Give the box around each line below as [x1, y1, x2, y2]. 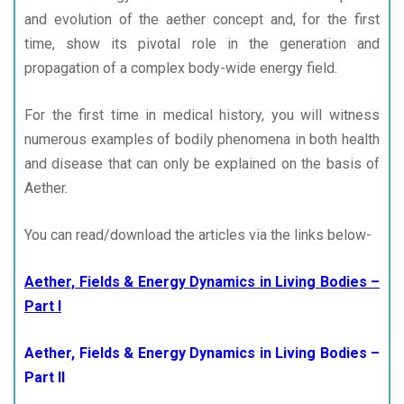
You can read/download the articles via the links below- [24, 226, 372, 243]
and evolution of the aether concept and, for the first [24, 11, 380, 28]
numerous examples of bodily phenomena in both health [24, 131, 380, 148]
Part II [24, 369, 65, 386]
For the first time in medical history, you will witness [24, 106, 380, 124]
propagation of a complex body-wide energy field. [24, 60, 337, 77]
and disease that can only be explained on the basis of [24, 155, 380, 172]
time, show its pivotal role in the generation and [24, 35, 380, 52]
